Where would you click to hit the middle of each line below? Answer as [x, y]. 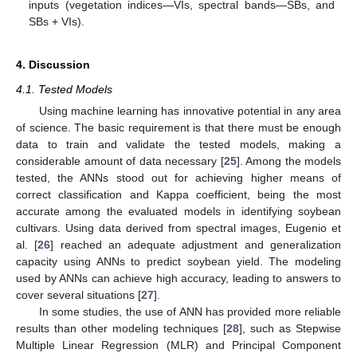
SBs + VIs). [57, 22]
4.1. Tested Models [64, 90]
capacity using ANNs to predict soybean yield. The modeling [178, 262]
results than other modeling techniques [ [121, 329]
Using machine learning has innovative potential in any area [190, 111]
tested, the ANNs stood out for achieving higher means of [178, 178]
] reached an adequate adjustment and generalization [196, 245]
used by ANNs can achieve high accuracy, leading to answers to [178, 279]
